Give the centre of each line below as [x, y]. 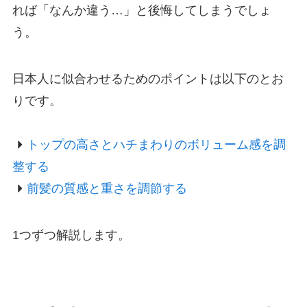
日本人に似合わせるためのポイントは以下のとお [148, 78]
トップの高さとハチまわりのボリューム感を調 [157, 144]
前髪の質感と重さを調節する [107, 188]
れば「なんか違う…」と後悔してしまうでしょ [142, 10]
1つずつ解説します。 [71, 235]
